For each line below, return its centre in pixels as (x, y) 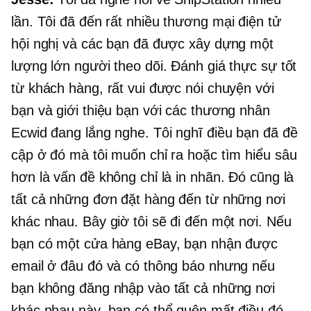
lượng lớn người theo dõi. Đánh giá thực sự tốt (154, 66)
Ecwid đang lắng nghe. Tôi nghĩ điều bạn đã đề (154, 133)
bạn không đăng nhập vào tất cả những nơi (143, 288)
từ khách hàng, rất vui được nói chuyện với (143, 89)
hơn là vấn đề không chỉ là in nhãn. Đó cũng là (153, 177)
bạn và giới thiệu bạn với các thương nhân (141, 111)
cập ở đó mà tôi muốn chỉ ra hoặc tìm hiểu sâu (154, 155)
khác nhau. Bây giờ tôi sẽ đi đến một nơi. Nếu (151, 222)
